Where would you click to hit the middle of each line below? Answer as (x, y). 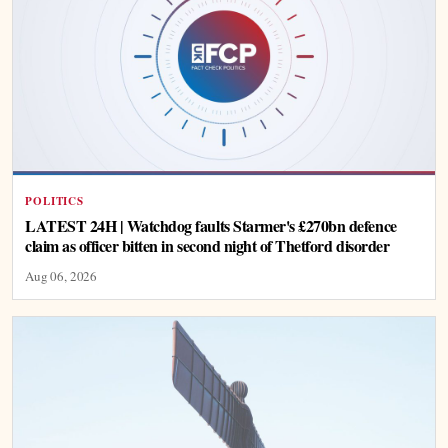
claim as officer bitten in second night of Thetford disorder (207, 246)
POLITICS (55, 201)
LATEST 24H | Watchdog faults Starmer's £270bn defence (211, 226)
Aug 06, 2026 (61, 276)
